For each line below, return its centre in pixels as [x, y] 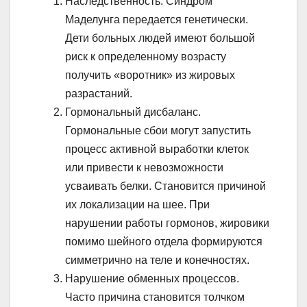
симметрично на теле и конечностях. [157, 260]
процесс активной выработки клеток [157, 149]
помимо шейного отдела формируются [164, 242]
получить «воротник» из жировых [150, 75]
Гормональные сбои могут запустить [158, 131]
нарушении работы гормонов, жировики [167, 223]
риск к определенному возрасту [146, 57]
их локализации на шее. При [137, 205]
